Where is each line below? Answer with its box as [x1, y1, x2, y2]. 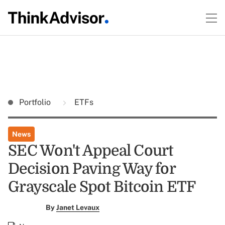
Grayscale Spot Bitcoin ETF [8, 178, 196, 195]
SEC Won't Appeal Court [8, 142, 173, 159]
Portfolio [19, 97, 53, 107]
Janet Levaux [56, 203, 99, 211]
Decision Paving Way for [8, 160, 175, 177]
